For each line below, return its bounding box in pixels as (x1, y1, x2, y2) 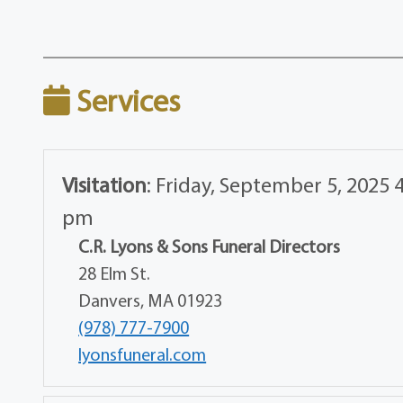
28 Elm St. (78, 261, 151, 284)
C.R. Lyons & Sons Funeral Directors (78, 234, 341, 257)
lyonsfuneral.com (78, 342, 207, 365)
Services (70, 80, 181, 120)
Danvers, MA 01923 (78, 288, 223, 311)
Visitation (62, 170, 148, 198)
